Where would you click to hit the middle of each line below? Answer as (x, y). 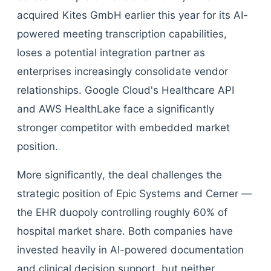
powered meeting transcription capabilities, (122, 34)
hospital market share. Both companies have (125, 231)
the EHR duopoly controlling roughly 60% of (122, 212)
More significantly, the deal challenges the (119, 175)
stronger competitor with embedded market (123, 128)
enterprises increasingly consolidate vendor (122, 71)
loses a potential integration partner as (111, 53)
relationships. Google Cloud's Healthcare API (126, 90)
